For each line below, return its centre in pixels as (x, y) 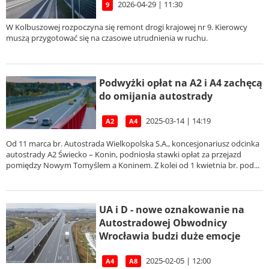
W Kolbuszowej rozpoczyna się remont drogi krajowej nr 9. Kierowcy (127, 27)
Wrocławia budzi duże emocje (170, 236)
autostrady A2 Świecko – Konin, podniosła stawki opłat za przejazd (124, 155)
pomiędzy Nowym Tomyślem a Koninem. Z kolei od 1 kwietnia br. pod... (133, 165)
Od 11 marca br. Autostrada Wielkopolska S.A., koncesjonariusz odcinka (133, 144)
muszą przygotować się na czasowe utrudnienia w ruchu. (107, 38)
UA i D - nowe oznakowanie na (172, 210)
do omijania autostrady (156, 96)
